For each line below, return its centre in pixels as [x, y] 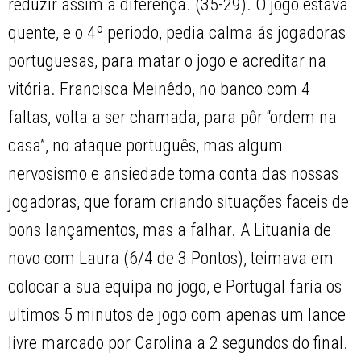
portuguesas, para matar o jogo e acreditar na [168, 61]
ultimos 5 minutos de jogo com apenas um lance [177, 315]
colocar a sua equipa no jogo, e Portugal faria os [175, 287]
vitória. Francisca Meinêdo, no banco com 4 [160, 89]
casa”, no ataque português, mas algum [146, 146]
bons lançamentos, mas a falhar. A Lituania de [170, 230]
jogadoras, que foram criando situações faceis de [179, 202]
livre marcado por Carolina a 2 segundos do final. [178, 343]
